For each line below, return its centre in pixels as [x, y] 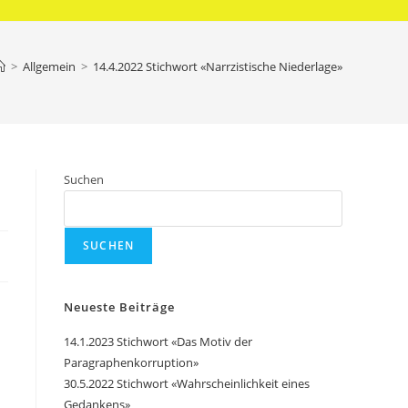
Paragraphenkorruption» [131, 362]
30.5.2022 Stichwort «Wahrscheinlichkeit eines [187, 383]
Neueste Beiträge [119, 307]
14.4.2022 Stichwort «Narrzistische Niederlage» [218, 66]
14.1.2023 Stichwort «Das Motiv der [158, 342]
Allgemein [49, 66]
